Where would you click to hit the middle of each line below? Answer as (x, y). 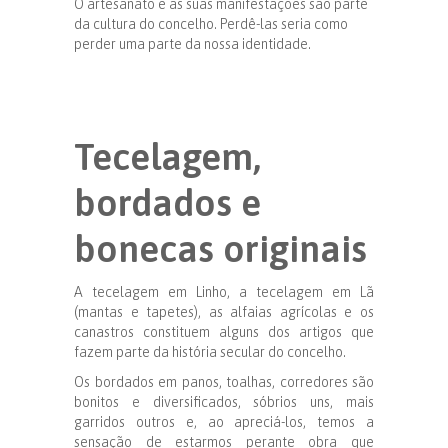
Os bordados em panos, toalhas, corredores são (224, 381)
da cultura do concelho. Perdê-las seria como (211, 23)
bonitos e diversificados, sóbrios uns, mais (224, 401)
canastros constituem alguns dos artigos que (224, 331)
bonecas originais (220, 248)
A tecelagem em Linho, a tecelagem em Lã (224, 291)
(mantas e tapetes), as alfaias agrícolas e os (224, 311)
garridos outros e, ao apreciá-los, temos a (224, 421)
